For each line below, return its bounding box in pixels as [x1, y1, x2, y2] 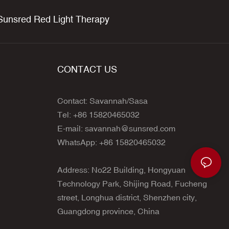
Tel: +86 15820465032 [57, 109, 140, 119]
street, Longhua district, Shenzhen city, [57, 192, 197, 202]
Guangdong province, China [57, 206, 159, 216]
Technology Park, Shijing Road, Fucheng [57, 178, 207, 188]
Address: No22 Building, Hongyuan [57, 165, 186, 174]
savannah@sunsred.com [85, 123, 175, 133]
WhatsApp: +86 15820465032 [57, 137, 166, 147]
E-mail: [57, 123, 85, 133]
